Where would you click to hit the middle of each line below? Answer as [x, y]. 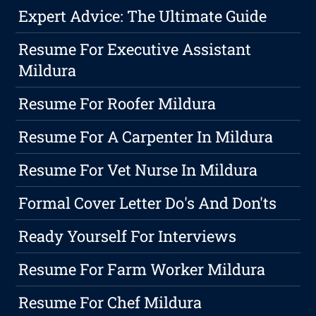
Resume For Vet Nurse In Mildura [138, 170]
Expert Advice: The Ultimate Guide [143, 16]
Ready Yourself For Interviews [128, 236]
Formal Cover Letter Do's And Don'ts [148, 203]
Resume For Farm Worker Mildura [142, 269]
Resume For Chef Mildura [110, 303]
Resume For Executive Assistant [135, 49]
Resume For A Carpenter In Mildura [146, 137]
